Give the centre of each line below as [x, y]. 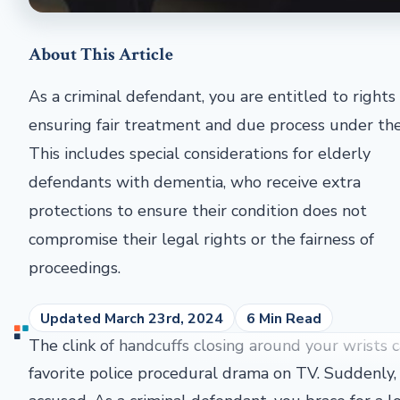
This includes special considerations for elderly [200, 154]
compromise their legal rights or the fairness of [201, 239]
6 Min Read [284, 319]
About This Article [101, 54]
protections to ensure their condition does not [198, 211]
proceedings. [75, 268]
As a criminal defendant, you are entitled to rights [212, 96]
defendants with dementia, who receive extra [195, 182]
